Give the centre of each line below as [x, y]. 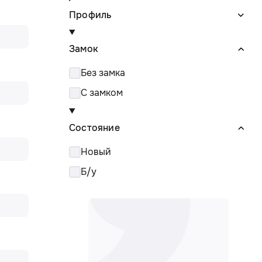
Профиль [90, 15]
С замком [102, 93]
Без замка [103, 73]
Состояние [94, 128]
